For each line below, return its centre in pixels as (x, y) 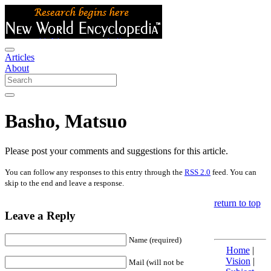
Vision (238, 261)
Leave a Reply (40, 215)
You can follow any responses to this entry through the (95, 172)
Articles (20, 57)
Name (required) (155, 240)
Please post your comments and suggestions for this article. (116, 151)
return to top (237, 203)
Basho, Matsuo (66, 121)
